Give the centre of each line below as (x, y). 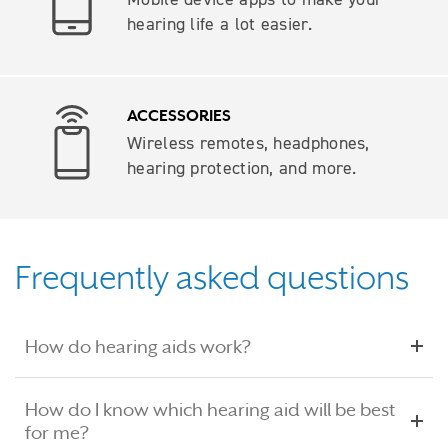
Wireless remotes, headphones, (248, 142)
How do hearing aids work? (138, 346)
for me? (57, 432)
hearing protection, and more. (242, 167)
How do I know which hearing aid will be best (210, 409)
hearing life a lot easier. (219, 23)
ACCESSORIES (179, 115)
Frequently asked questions (212, 277)
